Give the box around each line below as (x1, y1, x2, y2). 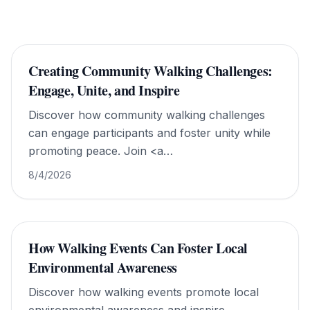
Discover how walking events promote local (28, 285, 259, 299)
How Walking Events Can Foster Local (28, 238, 248, 258)
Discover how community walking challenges (28, 108, 265, 122)
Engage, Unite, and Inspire (28, 80, 180, 100)
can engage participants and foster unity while (28, 126, 271, 140)
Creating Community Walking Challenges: (28, 61, 273, 81)
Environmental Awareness (28, 257, 177, 277)
